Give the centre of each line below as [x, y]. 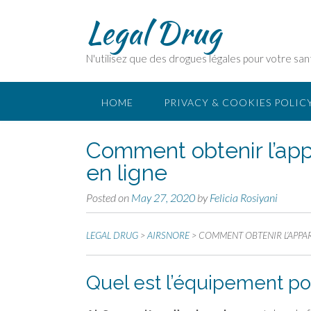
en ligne [127, 173]
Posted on [109, 197]
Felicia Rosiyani [244, 197]
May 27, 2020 [163, 197]
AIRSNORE [168, 235]
